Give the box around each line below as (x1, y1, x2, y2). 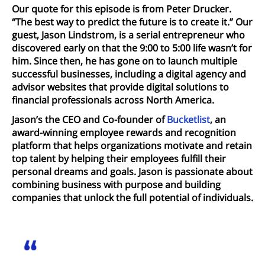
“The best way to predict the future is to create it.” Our (12, 15, 253, 29)
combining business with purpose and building (12, 177, 221, 191)
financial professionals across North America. (12, 93, 214, 107)
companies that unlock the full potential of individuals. (12, 190, 253, 204)
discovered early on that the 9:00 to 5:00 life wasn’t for (12, 41, 252, 55)
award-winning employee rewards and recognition (12, 125, 236, 139)
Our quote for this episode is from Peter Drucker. (12, 2, 231, 16)
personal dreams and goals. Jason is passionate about (12, 164, 253, 178)
